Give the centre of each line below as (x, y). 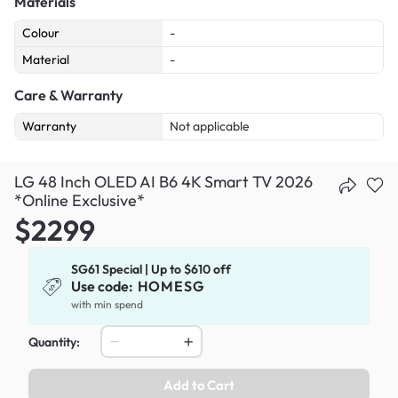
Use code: (104, 286)
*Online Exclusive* (80, 200)
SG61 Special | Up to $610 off (151, 269)
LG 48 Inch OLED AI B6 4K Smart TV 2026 (163, 181)
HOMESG (171, 286)
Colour (41, 32)
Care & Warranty (68, 95)
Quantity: (54, 342)
